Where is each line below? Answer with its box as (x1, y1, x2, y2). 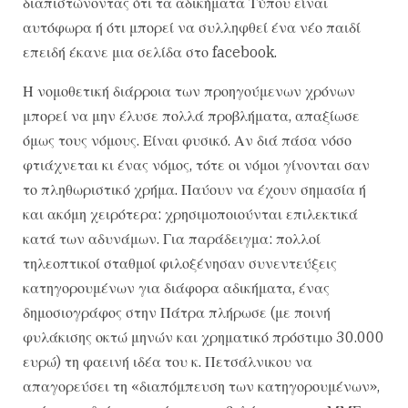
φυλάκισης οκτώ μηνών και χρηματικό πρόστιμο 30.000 (23, 327, 384, 346)
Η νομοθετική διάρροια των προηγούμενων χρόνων (23, 81, 355, 100)
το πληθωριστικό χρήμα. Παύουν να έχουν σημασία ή (23, 179, 366, 199)
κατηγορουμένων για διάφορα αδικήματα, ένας (23, 278, 330, 297)
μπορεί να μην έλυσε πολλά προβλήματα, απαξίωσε (23, 106, 360, 125)
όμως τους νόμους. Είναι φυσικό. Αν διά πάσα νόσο (23, 130, 352, 149)
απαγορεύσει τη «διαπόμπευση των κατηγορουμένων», (23, 376, 380, 395)
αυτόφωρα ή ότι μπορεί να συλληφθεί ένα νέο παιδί (23, 17, 361, 36)
